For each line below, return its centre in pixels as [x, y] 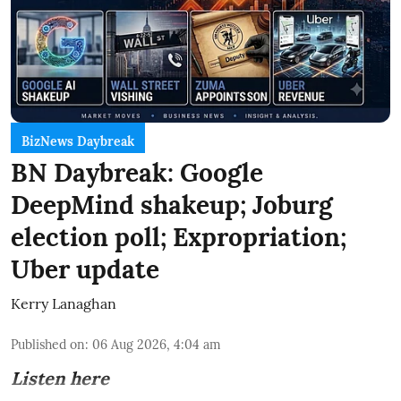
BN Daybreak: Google [137, 172]
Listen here [60, 378]
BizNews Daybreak [78, 141]
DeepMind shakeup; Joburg [172, 205]
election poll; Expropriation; [179, 237]
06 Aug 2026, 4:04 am [157, 344]
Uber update [85, 269]
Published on [48, 344]
